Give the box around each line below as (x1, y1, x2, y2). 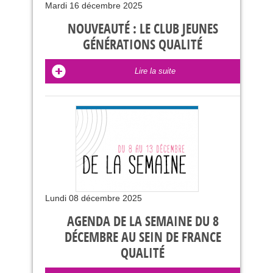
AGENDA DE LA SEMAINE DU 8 (66, 214, 219, 230)
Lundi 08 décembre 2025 (45, 193, 142, 203)
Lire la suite (134, 66, 175, 76)
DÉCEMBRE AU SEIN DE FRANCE (64, 230, 221, 246)
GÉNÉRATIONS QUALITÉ (83, 37, 202, 53)
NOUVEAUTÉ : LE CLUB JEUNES (67, 21, 218, 37)
